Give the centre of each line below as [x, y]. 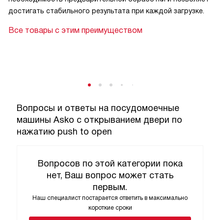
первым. [110, 187]
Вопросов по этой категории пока [110, 163]
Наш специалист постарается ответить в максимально [110, 198]
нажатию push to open [64, 131]
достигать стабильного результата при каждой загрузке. [106, 11]
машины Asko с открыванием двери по [99, 120]
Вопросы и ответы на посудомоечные [98, 108]
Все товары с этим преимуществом [75, 30]
